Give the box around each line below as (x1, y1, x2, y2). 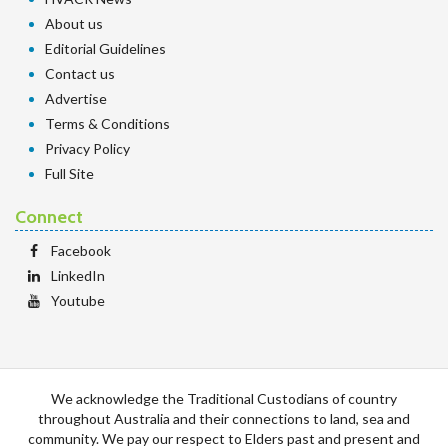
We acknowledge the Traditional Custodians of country (51, 390, 397, 407)
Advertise (45, 90, 107, 107)
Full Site (45, 165, 94, 182)
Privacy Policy (45, 140, 130, 157)
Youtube (51, 292, 105, 309)
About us (45, 15, 103, 32)
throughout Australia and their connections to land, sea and (38, 410, 410, 427)
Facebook (51, 242, 111, 259)
